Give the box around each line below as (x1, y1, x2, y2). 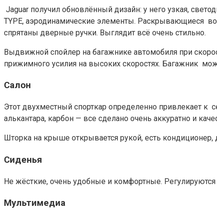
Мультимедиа (4, 198, 65, 209)
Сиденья (4, 154, 42, 165)
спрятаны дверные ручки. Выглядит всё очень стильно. (4, 28, 206, 37)
